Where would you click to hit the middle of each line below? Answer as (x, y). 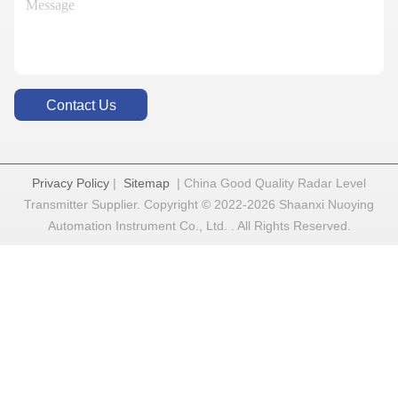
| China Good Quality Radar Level (268, 183)
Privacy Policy (71, 183)
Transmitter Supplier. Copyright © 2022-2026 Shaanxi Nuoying (199, 205)
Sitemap (147, 183)
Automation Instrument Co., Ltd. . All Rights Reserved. (199, 226)
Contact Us (81, 105)
